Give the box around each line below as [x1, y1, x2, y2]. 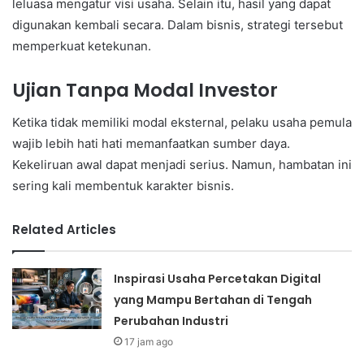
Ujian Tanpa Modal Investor [12, 76, 278, 103]
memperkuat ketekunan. [12, 37, 151, 54]
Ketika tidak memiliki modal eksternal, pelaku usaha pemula [12, 115, 352, 131]
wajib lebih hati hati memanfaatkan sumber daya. [12, 136, 290, 152]
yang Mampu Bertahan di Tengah [114, 292, 313, 309]
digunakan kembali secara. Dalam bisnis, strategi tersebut [12, 16, 343, 32]
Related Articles [12, 221, 116, 239]
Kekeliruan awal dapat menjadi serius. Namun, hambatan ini [12, 157, 352, 173]
